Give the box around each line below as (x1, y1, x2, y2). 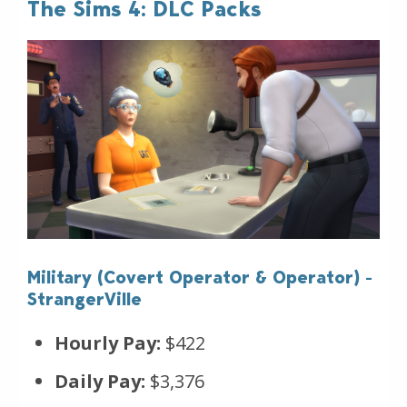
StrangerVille (27, 287, 142, 310)
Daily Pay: (55, 368, 145, 393)
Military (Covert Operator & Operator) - (27, 265, 372, 288)
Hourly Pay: (55, 330, 161, 355)
